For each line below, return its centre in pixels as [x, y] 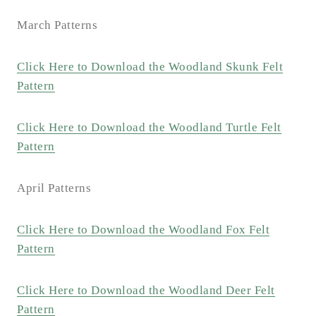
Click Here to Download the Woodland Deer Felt [146, 291]
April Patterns [54, 188]
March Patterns [57, 25]
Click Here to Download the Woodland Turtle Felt [149, 128]
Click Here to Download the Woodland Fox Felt [143, 230]
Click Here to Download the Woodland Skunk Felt [150, 67]
